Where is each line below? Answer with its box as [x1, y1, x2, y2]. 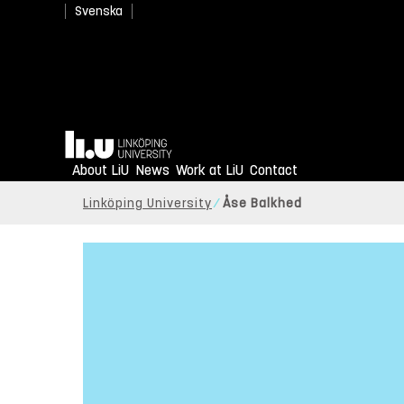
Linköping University [83, 196, 212, 212]
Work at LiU [176, 161, 243, 179]
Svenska [75, 4, 123, 19]
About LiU [72, 161, 129, 179]
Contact [250, 161, 298, 179]
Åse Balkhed [223, 196, 302, 212]
